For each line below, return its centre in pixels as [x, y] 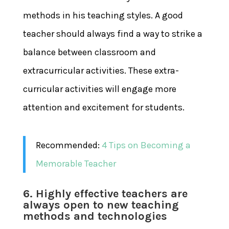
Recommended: [68, 145]
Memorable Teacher [76, 163]
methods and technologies [95, 216]
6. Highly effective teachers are [105, 193]
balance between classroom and [89, 52]
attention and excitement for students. [104, 107]
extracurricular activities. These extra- [101, 70]
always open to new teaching [101, 205]
